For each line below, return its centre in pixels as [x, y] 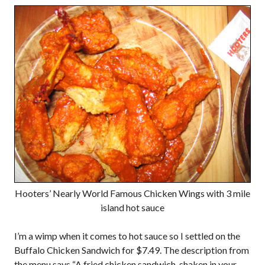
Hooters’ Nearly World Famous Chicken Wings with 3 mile [132, 193]
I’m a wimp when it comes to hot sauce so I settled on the [127, 236]
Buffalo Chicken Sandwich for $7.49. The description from [132, 250]
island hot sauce [132, 207]
